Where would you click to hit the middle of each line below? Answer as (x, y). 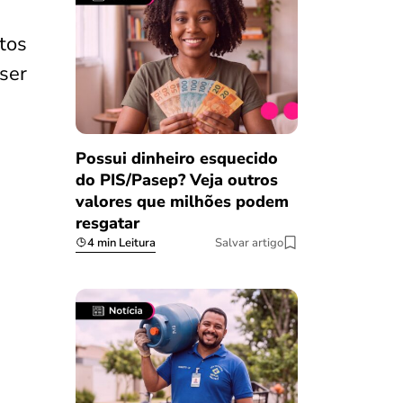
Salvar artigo (249, 242)
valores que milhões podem (182, 201)
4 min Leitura (121, 242)
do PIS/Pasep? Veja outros (176, 179)
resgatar (107, 223)
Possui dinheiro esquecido (176, 158)
